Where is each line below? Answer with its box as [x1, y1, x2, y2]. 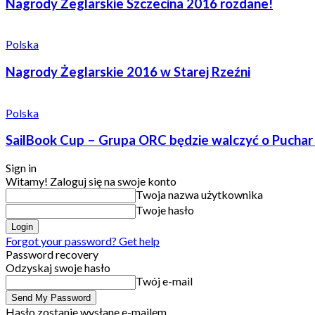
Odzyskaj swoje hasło [6, 261, 110, 275]
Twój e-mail [136, 274, 193, 288]
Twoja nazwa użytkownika [136, 188, 263, 202]
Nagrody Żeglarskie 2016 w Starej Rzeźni [6, 64, 250, 80]
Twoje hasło [136, 203, 194, 217]
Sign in [6, 161, 37, 175]
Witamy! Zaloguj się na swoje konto [6, 174, 176, 188]
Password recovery [6, 247, 98, 262]
